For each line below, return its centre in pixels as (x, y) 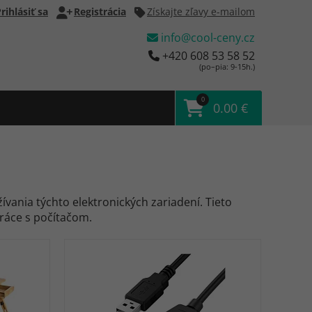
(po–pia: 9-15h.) (227, 67)
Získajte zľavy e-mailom (201, 11)
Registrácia (100, 11)
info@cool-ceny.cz (206, 38)
